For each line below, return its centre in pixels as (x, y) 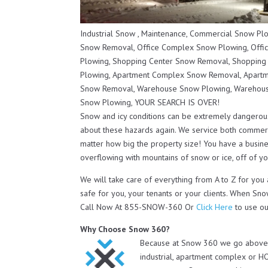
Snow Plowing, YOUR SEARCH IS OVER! (150, 102)
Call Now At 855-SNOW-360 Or (138, 207)
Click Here (215, 207)
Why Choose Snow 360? (125, 229)
